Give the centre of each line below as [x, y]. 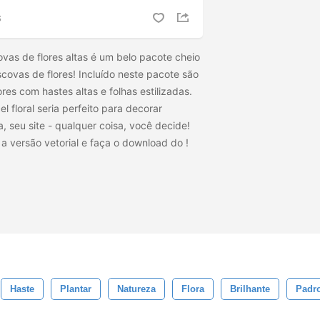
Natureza [136, 289]
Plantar [76, 289]
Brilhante [250, 289]
